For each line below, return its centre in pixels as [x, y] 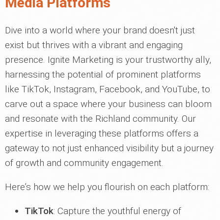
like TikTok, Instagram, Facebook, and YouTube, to [108, 89]
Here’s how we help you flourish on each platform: [107, 187]
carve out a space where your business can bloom [108, 104]
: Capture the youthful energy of [117, 211]
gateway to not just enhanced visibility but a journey [109, 148]
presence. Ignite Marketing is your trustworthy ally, [108, 60]
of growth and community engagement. [84, 163]
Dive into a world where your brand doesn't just [100, 30]
